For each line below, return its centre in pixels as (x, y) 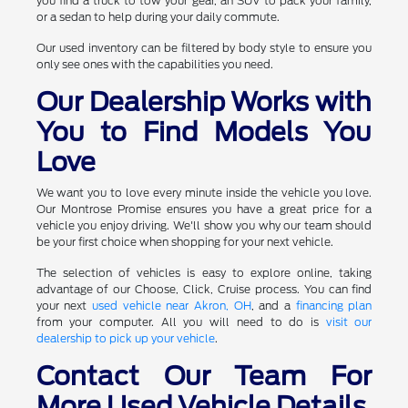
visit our (349, 321)
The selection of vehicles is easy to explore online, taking (204, 272)
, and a (273, 305)
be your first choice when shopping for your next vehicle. (184, 241)
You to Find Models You (204, 132)
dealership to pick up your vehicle (125, 338)
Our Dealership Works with (204, 102)
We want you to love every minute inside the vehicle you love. (204, 192)
